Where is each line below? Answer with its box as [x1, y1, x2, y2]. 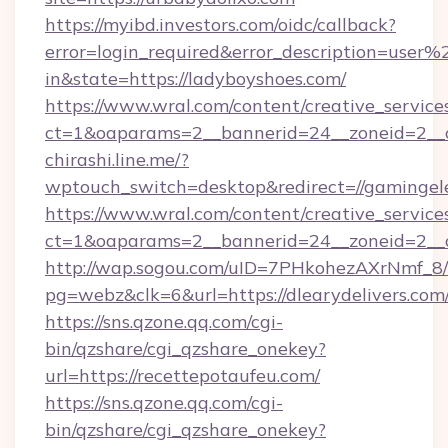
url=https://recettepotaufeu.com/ [45, 364, 320, 387]
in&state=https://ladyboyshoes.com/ [45, 67, 346, 90]
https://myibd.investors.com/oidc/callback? [45, 13, 396, 36]
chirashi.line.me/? [45, 148, 189, 171]
